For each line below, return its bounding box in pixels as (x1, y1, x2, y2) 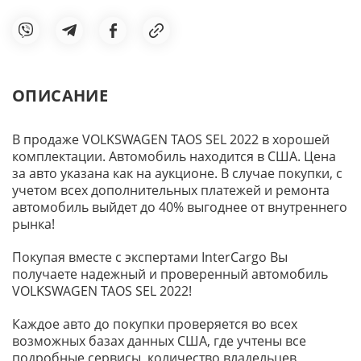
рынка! (12, 214, 55, 233)
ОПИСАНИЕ (12, 84, 109, 106)
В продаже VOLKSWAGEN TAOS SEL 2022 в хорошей (12, 130, 330, 148)
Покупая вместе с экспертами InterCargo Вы (12, 247, 288, 266)
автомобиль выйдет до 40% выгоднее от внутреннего (12, 197, 347, 216)
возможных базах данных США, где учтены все (12, 331, 306, 350)
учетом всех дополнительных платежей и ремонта (12, 180, 330, 199)
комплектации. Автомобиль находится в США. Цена (12, 147, 336, 165)
